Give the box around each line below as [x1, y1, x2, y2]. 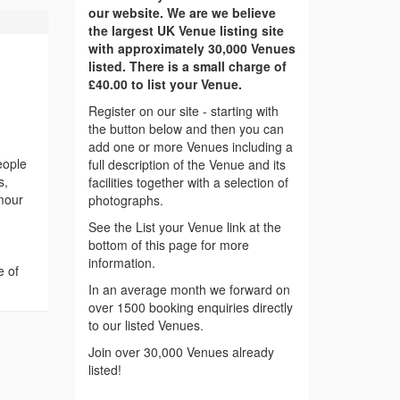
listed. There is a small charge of [87, 57, 287, 76]
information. [87, 254, 155, 272]
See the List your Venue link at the [87, 218, 281, 237]
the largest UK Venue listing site [87, 21, 284, 40]
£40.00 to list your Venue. [87, 75, 242, 94]
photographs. [87, 191, 163, 210]
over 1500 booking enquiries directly [87, 298, 293, 317]
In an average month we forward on [87, 280, 290, 299]
